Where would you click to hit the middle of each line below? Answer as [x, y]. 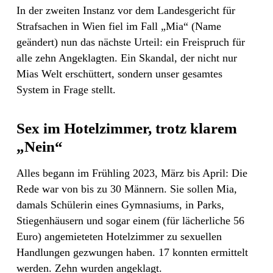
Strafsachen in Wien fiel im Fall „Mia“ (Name [119, 27]
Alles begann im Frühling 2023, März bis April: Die [132, 173]
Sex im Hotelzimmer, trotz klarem [127, 129]
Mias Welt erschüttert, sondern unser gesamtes [119, 74]
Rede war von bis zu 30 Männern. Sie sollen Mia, [127, 189]
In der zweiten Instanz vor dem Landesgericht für [126, 11]
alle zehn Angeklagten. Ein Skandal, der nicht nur [127, 58]
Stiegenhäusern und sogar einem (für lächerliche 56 [130, 221]
